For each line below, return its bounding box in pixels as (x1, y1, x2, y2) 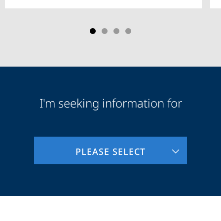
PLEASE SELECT (75, 146, 146, 157)
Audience (8, 97, 56, 113)
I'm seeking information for (39, 95, 182, 111)
